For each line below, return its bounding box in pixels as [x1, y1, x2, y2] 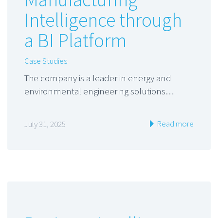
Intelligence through [24, 7, 182, 32]
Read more [155, 118, 194, 129]
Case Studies [24, 55, 67, 66]
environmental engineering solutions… [24, 85, 174, 97]
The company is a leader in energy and [24, 72, 171, 84]
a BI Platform [24, 28, 127, 53]
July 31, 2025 [24, 119, 66, 130]
